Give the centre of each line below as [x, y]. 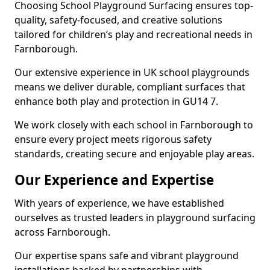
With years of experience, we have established [119, 203]
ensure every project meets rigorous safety [113, 139]
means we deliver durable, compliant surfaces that [130, 87]
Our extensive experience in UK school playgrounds [132, 72]
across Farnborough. [62, 232]
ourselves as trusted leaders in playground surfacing [135, 218]
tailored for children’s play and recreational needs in [133, 34]
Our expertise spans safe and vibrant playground [127, 256]
